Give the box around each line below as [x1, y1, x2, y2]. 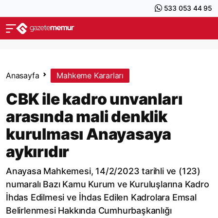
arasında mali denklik [6, 107, 167, 126]
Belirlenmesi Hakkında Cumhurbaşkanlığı [6, 205, 172, 216]
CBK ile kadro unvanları [6, 90, 182, 109]
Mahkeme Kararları [56, 71, 124, 80]
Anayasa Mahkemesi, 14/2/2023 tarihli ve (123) [6, 166, 200, 176]
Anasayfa [6, 71, 39, 80]
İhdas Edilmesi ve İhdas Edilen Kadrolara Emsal [6, 192, 197, 202]
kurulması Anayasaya [6, 125, 172, 144]
